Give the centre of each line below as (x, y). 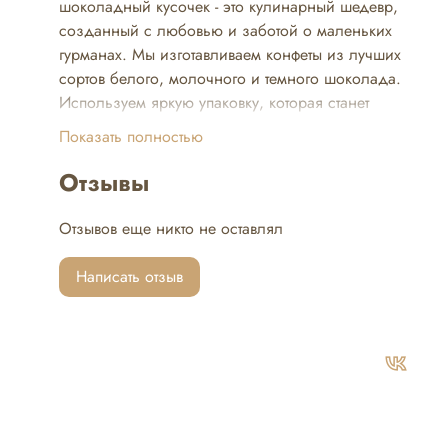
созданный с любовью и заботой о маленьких (225, 31)
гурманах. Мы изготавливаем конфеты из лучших (229, 55)
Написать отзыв (129, 277)
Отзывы (103, 183)
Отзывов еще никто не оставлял (170, 229)
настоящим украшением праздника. (189, 127)
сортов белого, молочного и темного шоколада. (229, 79)
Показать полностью (130, 137)
